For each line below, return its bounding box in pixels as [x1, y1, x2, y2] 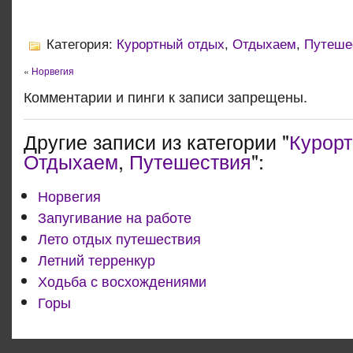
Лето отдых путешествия [38, 228, 201, 248]
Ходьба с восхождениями [38, 270, 206, 291]
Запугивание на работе [38, 206, 191, 227]
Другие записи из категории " [24, 127, 289, 155]
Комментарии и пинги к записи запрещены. [24, 86, 307, 106]
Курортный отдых [117, 37, 225, 52]
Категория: [43, 37, 117, 52]
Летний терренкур [38, 249, 155, 269]
